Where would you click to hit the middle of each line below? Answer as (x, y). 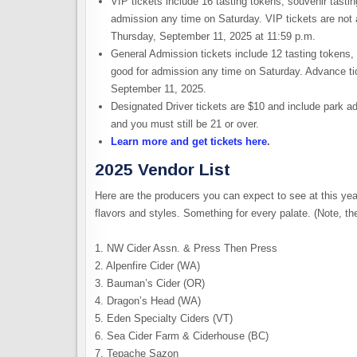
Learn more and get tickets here (189, 141)
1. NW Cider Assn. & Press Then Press (186, 249)
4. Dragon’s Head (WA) (148, 301)
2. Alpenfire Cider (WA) (147, 266)
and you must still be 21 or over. (186, 124)
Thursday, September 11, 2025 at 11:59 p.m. (213, 36)
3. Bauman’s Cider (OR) (150, 284)
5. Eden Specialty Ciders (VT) (164, 319)
